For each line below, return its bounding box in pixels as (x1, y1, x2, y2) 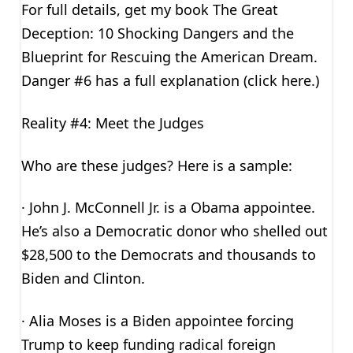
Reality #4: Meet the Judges (20, 113, 204, 132)
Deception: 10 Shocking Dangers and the (20, 24, 294, 43)
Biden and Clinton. (20, 269, 145, 288)
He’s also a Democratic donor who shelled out (20, 221, 328, 241)
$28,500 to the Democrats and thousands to (20, 245, 316, 265)
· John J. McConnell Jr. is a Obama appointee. (20, 198, 315, 217)
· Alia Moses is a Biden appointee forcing (20, 310, 294, 330)
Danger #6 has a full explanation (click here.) (20, 71, 319, 91)
